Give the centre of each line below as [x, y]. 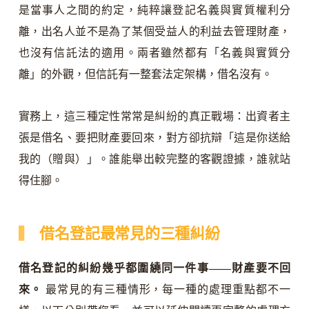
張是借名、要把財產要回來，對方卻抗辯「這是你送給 [154, 137]
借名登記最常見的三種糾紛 [130, 233]
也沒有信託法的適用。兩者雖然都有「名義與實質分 [154, 52]
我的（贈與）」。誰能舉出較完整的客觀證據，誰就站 [154, 159]
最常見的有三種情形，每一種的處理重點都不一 [166, 290]
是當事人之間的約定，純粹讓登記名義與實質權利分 [154, 10]
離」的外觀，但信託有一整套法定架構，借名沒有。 [145, 74]
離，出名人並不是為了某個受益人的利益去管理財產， [154, 31]
